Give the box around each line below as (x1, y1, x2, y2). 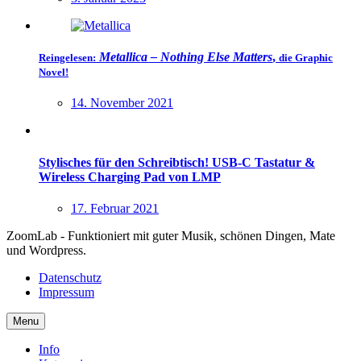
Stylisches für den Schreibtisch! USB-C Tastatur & (39, 155, 315, 169)
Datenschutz (39, 270, 102, 284)
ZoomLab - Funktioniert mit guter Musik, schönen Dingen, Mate (6, 228, 335, 243)
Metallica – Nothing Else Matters (99, 50, 272, 64)
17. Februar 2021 (71, 201, 159, 215)
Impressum (39, 284, 94, 299)
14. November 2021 (71, 96, 173, 110)
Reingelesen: (39, 52, 96, 64)
